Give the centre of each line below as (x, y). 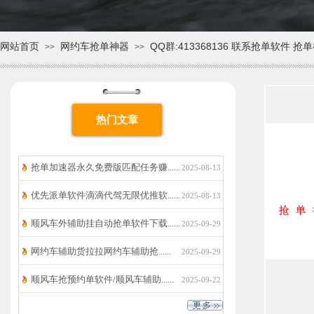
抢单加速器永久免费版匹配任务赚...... (105, 167)
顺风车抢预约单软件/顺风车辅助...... (102, 279)
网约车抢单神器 (95, 46)
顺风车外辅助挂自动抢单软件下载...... (105, 223)
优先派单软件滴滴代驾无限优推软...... (105, 195)
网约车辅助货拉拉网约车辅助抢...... (101, 251)
